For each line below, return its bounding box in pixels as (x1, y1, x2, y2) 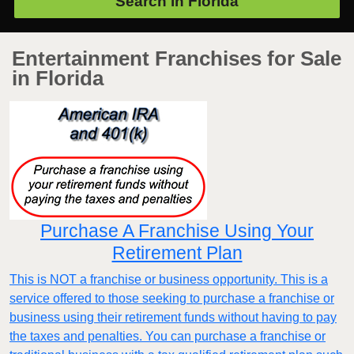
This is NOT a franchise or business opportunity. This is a (9, 273, 328, 287)
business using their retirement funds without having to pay (9, 311, 337, 325)
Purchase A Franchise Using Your (40, 220, 314, 242)
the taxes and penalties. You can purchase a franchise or (9, 330, 326, 344)
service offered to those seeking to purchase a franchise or (9, 292, 334, 306)
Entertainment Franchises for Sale (12, 47, 341, 70)
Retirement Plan (111, 243, 243, 264)
